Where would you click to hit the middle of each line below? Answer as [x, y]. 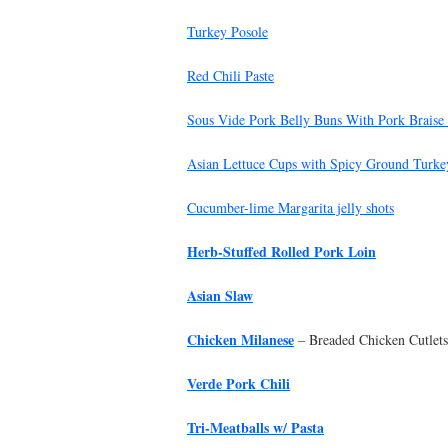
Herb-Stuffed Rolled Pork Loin [281, 251]
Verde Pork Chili [238, 383]
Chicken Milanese [240, 339]
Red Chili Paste [230, 75]
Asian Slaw [220, 295]
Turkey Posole [227, 31]
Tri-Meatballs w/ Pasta [255, 427]
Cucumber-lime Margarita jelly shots [290, 207]
